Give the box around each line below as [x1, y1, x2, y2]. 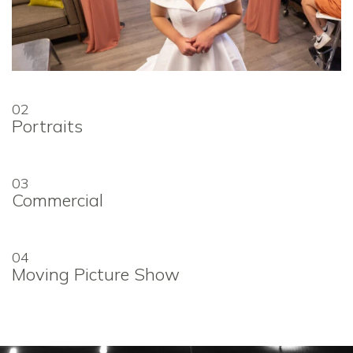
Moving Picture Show [12, 262, 180, 285]
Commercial [12, 188, 103, 211]
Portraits [12, 114, 83, 137]
